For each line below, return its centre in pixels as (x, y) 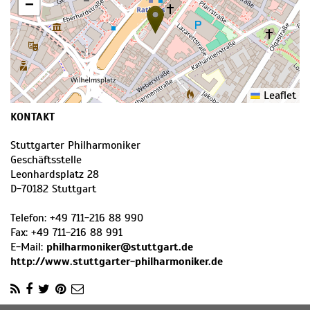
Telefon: (30, 218)
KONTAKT (33, 117)
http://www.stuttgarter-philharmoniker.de (117, 262)
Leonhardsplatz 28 (55, 175)
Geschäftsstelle (46, 160)
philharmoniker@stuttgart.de (120, 247)
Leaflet (278, 96)
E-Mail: (28, 247)
